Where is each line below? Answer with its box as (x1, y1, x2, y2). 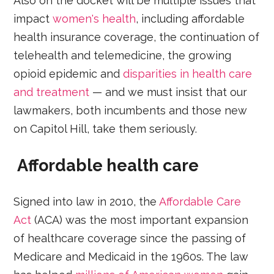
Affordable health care (13, 156, 199, 176)
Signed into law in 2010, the (13, 195, 160, 209)
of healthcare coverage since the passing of (13, 232, 246, 245)
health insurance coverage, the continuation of (13, 30, 260, 43)
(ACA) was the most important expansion (31, 213, 249, 227)
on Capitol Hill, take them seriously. (13, 122, 198, 135)
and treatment (13, 85, 90, 98)
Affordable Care (159, 195, 242, 209)
